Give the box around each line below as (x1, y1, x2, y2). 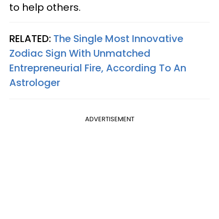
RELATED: (9, 31, 53, 45)
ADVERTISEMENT (85, 114, 134, 124)
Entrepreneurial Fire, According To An (9, 61, 186, 75)
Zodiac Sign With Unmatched (9, 46, 151, 60)
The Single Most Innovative (53, 31, 183, 45)
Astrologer (9, 75, 60, 89)
